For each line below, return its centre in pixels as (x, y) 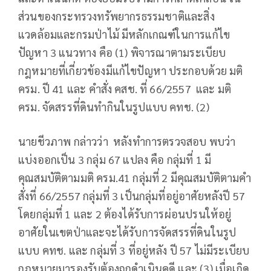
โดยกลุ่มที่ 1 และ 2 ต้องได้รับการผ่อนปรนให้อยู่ (125, 214)
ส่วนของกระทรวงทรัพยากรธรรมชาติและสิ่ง (116, 16)
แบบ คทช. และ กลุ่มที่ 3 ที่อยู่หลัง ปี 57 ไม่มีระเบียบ (134, 250)
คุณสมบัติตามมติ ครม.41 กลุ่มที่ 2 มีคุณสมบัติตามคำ (135, 177)
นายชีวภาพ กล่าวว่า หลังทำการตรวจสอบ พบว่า (127, 141)
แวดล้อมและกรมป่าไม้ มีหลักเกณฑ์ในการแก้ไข (124, 34)
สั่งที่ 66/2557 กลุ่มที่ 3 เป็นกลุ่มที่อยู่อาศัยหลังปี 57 (132, 195)
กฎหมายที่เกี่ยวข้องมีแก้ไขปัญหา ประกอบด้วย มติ (131, 70)
